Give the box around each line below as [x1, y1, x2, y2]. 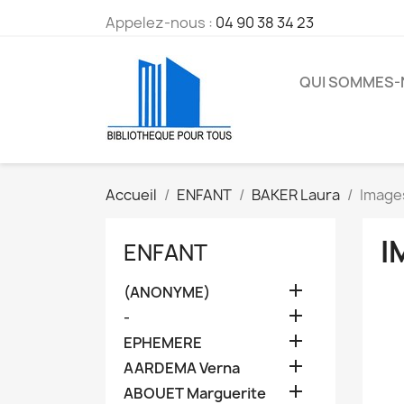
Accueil [106, 185, 157, 205]
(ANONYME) [124, 282, 210, 302]
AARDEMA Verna [124, 358, 240, 378]
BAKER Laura [252, 185, 340, 205]
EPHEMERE [124, 333, 202, 353]
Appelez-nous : [106, 13, 216, 32]
